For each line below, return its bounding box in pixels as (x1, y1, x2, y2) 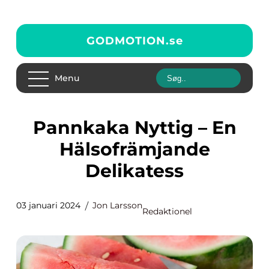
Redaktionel (142, 206, 192, 217)
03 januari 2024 (16, 200, 80, 211)
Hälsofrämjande (59, 138, 210, 160)
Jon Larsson (92, 200, 142, 211)
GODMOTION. (86, 34, 169, 47)
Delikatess (85, 160, 184, 182)
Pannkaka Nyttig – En (32, 116, 46, 139)
